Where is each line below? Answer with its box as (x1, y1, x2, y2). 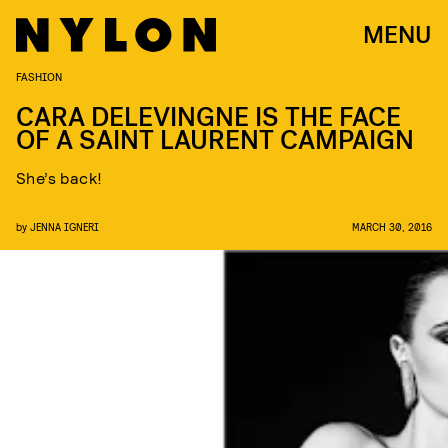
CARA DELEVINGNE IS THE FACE (16, 100, 401, 135)
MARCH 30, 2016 (352, 220, 432, 233)
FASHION (16, 69, 62, 83)
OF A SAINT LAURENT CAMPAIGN (16, 123, 414, 158)
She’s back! (16, 168, 103, 187)
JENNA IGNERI (30, 220, 99, 233)
